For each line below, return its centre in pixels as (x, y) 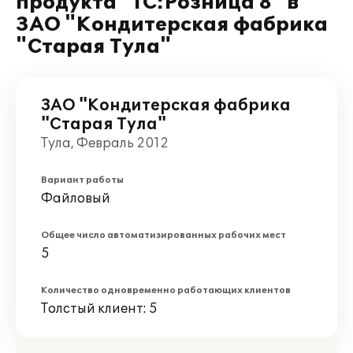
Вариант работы (82, 180)
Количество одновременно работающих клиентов (166, 290)
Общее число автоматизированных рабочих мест (163, 235)
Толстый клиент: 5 (99, 309)
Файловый (76, 199)
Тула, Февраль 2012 (105, 143)
